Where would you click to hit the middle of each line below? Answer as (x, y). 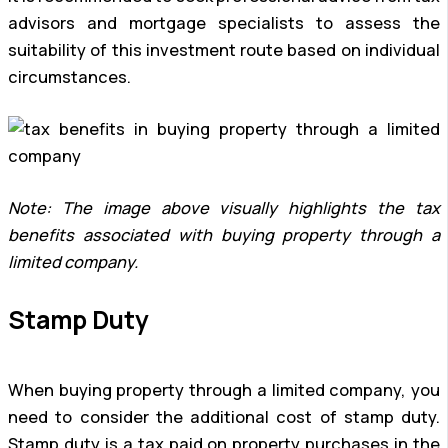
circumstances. (69, 77)
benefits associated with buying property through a (224, 234)
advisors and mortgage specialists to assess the (224, 23)
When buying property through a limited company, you (224, 390)
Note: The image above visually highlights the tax (224, 207)
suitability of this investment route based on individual (224, 50)
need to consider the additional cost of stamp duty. (224, 417)
